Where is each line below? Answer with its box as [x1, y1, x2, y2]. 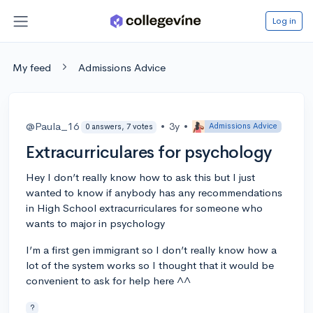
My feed [13, 60, 51, 74]
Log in [272, 14, 296, 27]
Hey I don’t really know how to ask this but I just [26, 170, 255, 184]
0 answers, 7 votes [85, 122, 153, 132]
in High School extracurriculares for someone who [26, 201, 263, 214]
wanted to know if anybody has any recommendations [26, 185, 282, 199]
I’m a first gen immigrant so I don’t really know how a [26, 242, 277, 256]
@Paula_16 [26, 119, 79, 133]
